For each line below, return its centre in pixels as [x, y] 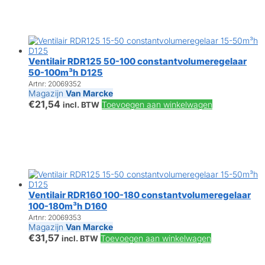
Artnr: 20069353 [55, 218]
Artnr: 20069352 [55, 84]
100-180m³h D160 [68, 206]
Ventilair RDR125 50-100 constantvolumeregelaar [138, 62]
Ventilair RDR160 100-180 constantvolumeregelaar [140, 195]
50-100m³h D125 [66, 73]
